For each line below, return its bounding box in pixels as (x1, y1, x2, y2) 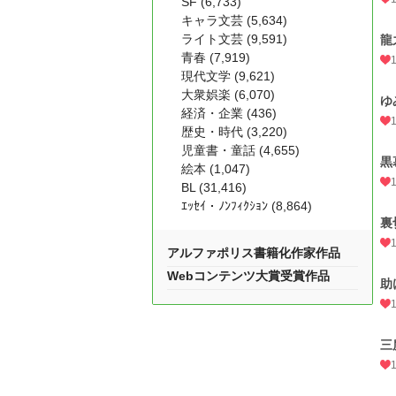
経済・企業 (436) (181, 106, 277, 120)
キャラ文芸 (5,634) (181, 13, 287, 27)
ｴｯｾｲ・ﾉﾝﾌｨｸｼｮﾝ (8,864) (181, 199, 312, 213)
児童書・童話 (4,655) (181, 143, 300, 157)
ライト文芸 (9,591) (181, 32, 287, 46)
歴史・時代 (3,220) (181, 125, 287, 139)
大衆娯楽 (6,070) (181, 88, 275, 102)
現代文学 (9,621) (181, 69, 275, 83)
